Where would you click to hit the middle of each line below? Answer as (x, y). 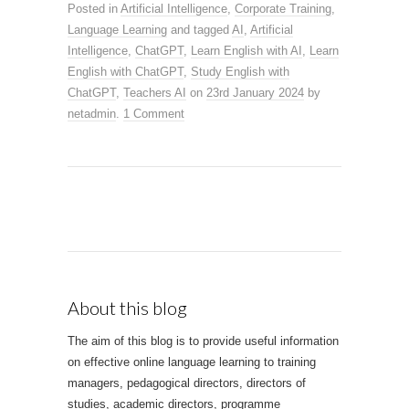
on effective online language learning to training (192, 362)
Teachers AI (155, 92)
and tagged (199, 29)
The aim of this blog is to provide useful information (203, 341)
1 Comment (154, 113)
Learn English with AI (246, 50)
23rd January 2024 (255, 92)
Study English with (240, 71)
